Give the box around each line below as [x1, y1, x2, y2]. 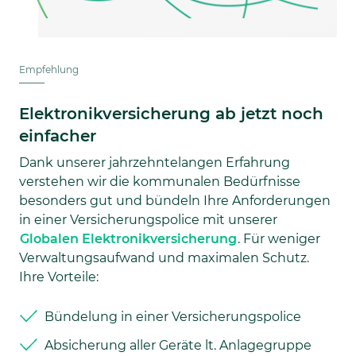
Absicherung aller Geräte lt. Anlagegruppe [44, 337, 311, 353]
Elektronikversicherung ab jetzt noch [19, 103, 323, 123]
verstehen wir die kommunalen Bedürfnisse [19, 173, 300, 189]
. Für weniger [238, 230, 320, 246]
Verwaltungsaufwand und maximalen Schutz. [19, 250, 309, 265]
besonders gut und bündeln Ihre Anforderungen [19, 192, 331, 208]
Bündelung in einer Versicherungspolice [44, 308, 301, 324]
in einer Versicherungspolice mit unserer [19, 211, 277, 227]
